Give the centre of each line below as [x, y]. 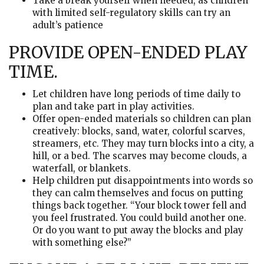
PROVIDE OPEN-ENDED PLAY [128, 52]
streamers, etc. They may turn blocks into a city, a [143, 143]
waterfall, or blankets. [82, 168]
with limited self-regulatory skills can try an [131, 13]
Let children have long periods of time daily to [136, 94]
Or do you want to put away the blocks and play [138, 230]
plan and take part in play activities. [113, 106]
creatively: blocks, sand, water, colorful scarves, [139, 131]
